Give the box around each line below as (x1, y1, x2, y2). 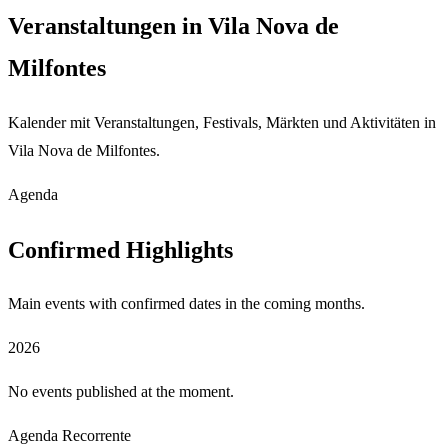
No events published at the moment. (8, 383, 234, 401)
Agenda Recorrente (8, 427, 131, 445)
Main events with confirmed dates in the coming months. (8, 295, 365, 313)
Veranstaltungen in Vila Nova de (8, 12, 339, 39)
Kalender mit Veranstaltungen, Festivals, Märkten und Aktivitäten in (8, 113, 436, 131)
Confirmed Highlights (8, 236, 233, 263)
